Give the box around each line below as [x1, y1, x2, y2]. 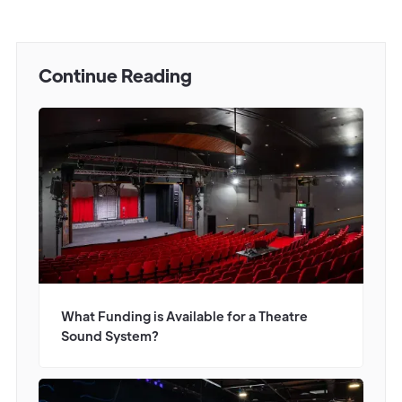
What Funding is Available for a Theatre [61, 308, 308, 324]
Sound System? [61, 328, 159, 344]
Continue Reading [39, 64, 192, 86]
